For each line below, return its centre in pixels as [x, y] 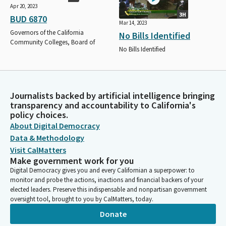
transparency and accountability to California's [103, 105]
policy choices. [39, 115]
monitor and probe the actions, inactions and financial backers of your [107, 180]
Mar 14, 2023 [133, 23]
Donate [113, 214]
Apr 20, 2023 [24, 6]
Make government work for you [72, 161]
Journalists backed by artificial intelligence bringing [112, 96]
